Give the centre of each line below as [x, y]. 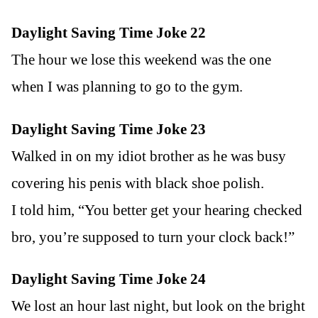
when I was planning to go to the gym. [127, 87]
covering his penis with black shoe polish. [138, 183]
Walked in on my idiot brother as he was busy [149, 156]
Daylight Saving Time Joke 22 [109, 33]
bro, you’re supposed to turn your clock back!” [153, 237]
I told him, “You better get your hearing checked [157, 210]
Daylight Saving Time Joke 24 [109, 279]
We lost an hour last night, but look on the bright [158, 306]
